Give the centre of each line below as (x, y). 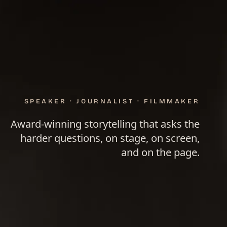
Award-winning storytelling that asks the (105, 123)
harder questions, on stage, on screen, (110, 138)
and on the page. (161, 152)
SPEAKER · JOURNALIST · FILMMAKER (112, 101)
